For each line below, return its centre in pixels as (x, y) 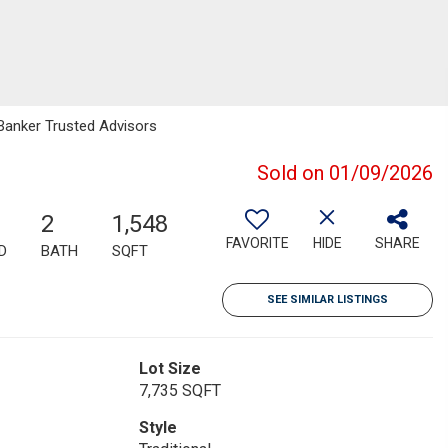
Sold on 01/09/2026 (345, 173)
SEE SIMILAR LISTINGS (327, 299)
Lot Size (169, 368)
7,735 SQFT (179, 390)
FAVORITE (257, 243)
